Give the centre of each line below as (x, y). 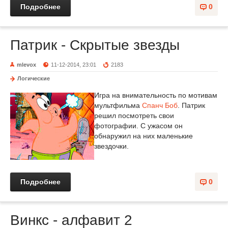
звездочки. (111, 146)
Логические (34, 78)
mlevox (26, 65)
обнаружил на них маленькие (144, 136)
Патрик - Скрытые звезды (95, 45)
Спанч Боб (160, 105)
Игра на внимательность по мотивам (156, 95)
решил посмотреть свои (134, 116)
